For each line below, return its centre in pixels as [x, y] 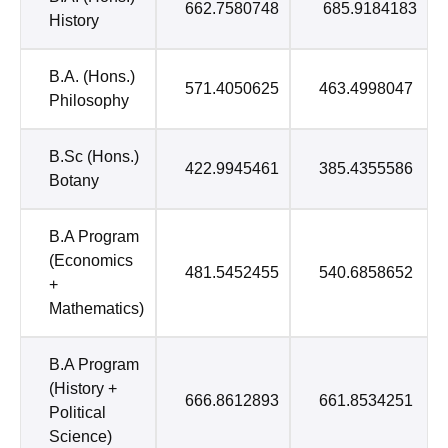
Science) [80, 437]
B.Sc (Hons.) [94, 157]
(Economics [91, 261]
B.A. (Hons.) [92, 77]
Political [77, 413]
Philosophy [89, 101]
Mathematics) [96, 309]
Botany [74, 181]
